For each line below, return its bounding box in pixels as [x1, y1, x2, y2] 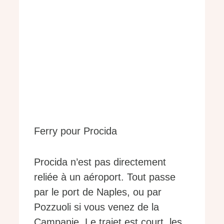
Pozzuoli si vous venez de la [34, 201, 159, 212]
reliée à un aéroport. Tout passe [34, 171, 175, 182]
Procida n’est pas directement [34, 156, 166, 167]
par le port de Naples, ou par [34, 186, 161, 197]
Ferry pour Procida [34, 125, 117, 136]
